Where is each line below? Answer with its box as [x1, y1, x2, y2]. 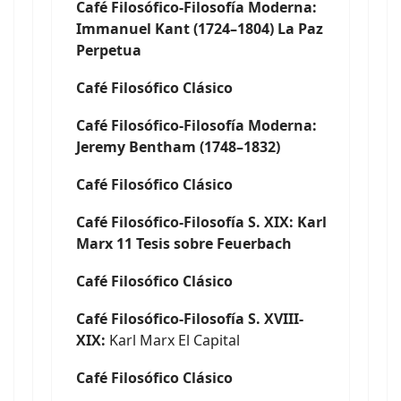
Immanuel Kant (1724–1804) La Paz [76, 19, 323, 38]
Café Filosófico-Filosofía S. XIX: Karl [76, 212, 327, 232]
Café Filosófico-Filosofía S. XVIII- [76, 309, 303, 328]
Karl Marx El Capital [106, 330, 240, 350]
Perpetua [76, 40, 141, 60]
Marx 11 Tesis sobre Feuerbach [76, 234, 292, 253]
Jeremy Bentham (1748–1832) [76, 137, 280, 157]
